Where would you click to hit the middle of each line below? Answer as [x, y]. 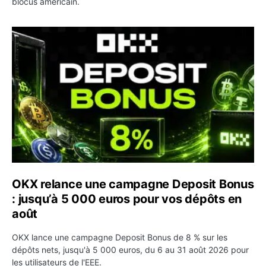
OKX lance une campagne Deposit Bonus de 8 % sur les [120, 237]
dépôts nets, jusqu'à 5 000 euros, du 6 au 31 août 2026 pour [130, 249]
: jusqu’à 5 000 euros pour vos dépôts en [127, 199]
